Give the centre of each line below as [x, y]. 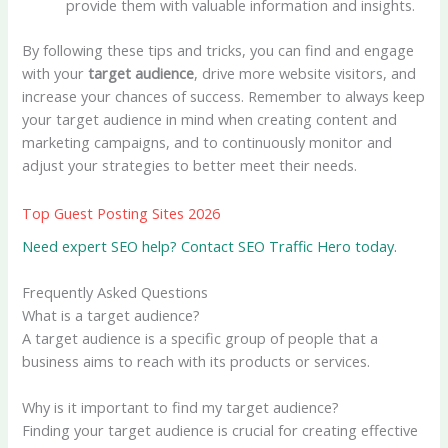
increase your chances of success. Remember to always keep [224, 95]
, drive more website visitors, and [305, 72]
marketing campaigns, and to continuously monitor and [207, 141]
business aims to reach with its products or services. [196, 361]
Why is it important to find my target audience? [181, 407]
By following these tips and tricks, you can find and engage [218, 49]
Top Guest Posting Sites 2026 [121, 212]
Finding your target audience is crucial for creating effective [220, 430]
